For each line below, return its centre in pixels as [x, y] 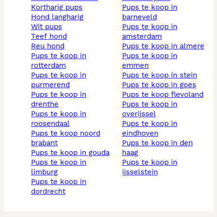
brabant [44, 143]
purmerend [50, 85]
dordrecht [48, 192]
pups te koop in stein [162, 75]
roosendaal [50, 124]
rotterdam [48, 66]
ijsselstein [140, 172]
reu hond [50, 46]
